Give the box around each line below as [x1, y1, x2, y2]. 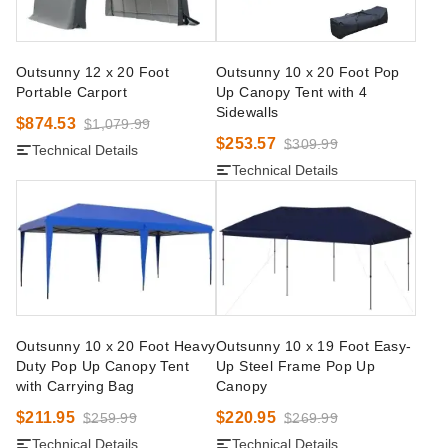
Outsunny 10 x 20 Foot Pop [216, 64, 400, 80]
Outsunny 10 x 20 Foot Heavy [16, 338, 216, 354]
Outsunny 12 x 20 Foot [16, 64, 170, 80]
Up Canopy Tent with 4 [216, 84, 368, 100]
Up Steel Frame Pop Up [216, 358, 376, 374]
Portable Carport [16, 84, 128, 100]
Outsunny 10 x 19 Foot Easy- [216, 338, 412, 354]
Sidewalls [216, 104, 279, 120]
